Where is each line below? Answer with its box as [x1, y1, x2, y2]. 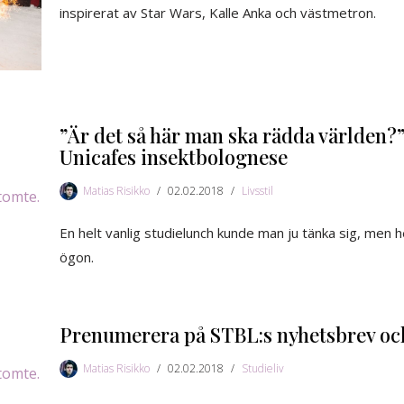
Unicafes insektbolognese [60, 143, 288, 171]
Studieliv [242, 361, 284, 377]
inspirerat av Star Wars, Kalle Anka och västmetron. [60, 4, 376, 23]
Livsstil [242, 183, 273, 199]
